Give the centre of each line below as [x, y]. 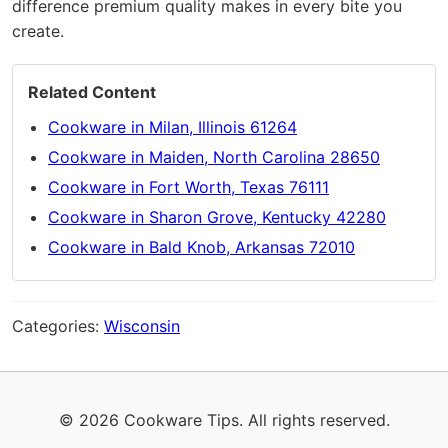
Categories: [58, 326]
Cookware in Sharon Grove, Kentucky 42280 [217, 217]
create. [38, 31]
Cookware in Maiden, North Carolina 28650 [214, 157]
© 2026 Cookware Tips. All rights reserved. [224, 420]
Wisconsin [142, 326]
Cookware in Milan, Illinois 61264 [172, 127]
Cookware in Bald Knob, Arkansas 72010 [201, 247]
